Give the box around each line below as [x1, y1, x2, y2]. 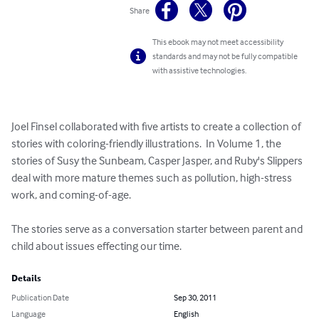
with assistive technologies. [152, 65, 247, 76]
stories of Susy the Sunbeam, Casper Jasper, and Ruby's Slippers [11, 153, 305, 168]
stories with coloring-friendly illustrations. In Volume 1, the [11, 136, 283, 151]
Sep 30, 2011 [174, 292, 216, 303]
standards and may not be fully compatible [152, 51, 298, 62]
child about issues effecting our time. [11, 239, 182, 253]
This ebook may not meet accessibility [152, 36, 284, 48]
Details [11, 273, 41, 284]
